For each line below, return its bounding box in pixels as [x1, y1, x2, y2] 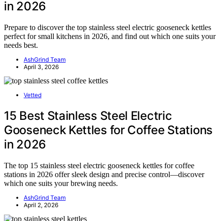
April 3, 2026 [24, 63, 59, 71]
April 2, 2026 [24, 201, 58, 209]
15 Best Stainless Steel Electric [4, 109, 172, 123]
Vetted [24, 91, 41, 99]
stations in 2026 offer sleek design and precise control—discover [4, 170, 204, 179]
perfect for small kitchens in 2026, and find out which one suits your [4, 32, 216, 41]
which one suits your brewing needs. [4, 179, 118, 187]
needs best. [4, 41, 38, 50]
